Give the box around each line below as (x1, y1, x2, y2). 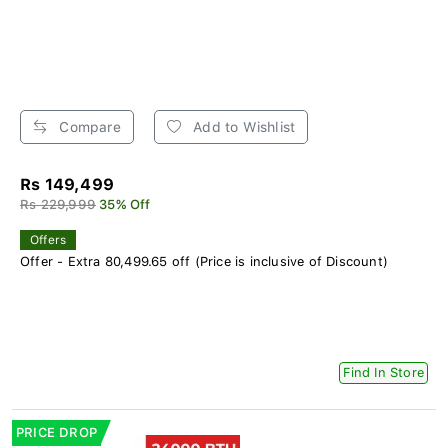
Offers (30, 232, 67, 247)
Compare (55, 118, 121, 135)
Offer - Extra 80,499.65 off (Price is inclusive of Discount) (20, 253, 388, 269)
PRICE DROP (16, 424, 97, 440)
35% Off (99, 196, 151, 212)
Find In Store (343, 364, 424, 380)
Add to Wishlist (189, 118, 296, 135)
